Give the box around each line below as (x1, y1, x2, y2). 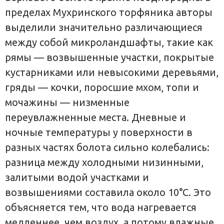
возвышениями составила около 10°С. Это (5, 186, 211, 198)
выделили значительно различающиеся (5, 21, 202, 33)
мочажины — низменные (5, 96, 129, 108)
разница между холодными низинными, (5, 156, 203, 168)
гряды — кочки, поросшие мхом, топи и (5, 81, 199, 93)
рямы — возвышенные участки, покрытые (5, 51, 214, 63)
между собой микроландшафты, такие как (5, 36, 213, 48)
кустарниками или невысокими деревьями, (5, 66, 218, 78)
